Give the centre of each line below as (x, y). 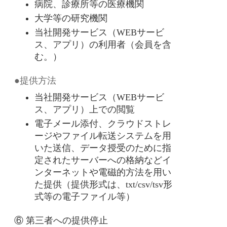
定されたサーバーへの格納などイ (103, 160)
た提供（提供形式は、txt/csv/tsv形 (103, 184)
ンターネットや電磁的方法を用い (103, 172)
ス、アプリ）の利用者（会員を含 (103, 45)
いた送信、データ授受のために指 (103, 148)
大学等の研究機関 (71, 18)
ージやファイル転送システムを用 (103, 136)
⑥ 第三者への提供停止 (61, 220)
